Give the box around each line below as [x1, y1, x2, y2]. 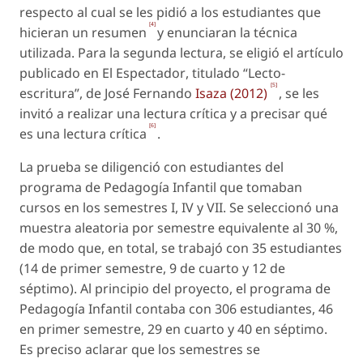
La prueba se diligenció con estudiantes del [19, 157, 284, 176]
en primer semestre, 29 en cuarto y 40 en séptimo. [19, 319, 327, 338]
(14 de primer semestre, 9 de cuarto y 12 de [19, 258, 285, 277]
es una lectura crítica [19, 124, 147, 143]
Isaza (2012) [195, 83, 267, 102]
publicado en [19, 63, 102, 82]
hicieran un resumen [19, 23, 147, 41]
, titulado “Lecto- [186, 63, 285, 82]
